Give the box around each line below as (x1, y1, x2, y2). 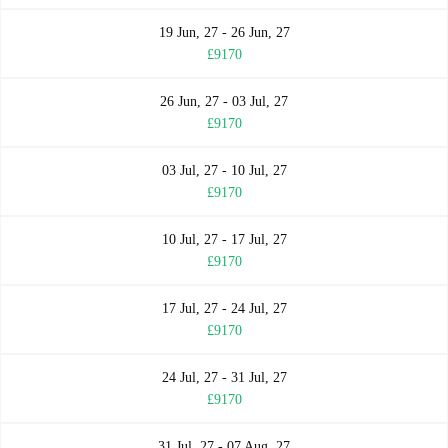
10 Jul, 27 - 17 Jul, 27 (161, 232, 287, 248)
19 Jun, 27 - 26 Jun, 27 (158, 25, 290, 41)
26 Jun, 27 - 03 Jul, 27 (160, 94, 288, 110)
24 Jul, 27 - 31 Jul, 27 (161, 370, 287, 386)
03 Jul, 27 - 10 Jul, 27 (161, 163, 287, 179)
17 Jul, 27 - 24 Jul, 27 (161, 301, 287, 317)
